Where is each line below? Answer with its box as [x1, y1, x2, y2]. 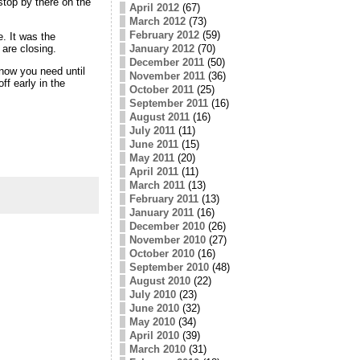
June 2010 [129, 301, 179, 314]
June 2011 [129, 137, 178, 150]
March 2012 [129, 14, 186, 27]
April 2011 [129, 165, 178, 178]
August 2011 [129, 110, 190, 123]
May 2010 [129, 315, 175, 328]
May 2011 [129, 151, 174, 164]
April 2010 [129, 329, 179, 342]
